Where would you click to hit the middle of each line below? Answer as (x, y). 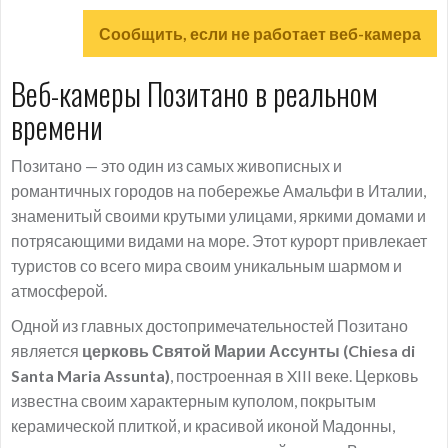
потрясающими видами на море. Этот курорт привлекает (219, 240)
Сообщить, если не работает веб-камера (260, 33)
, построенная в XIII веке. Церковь (294, 375)
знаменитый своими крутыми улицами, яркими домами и (218, 215)
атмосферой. (59, 290)
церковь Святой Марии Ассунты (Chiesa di (248, 350)
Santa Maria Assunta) (90, 375)
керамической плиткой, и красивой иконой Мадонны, (203, 425)
